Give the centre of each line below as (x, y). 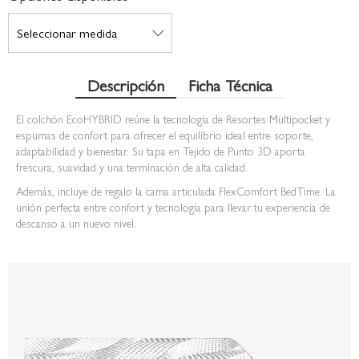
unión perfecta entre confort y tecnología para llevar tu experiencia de (173, 207)
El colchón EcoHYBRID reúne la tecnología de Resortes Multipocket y (173, 119)
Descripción (125, 85)
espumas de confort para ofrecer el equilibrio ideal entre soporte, (165, 135)
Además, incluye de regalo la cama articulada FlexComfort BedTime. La (176, 191)
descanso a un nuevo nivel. (76, 223)
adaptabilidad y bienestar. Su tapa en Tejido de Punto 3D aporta (161, 151)
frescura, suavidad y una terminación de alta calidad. (132, 167)
